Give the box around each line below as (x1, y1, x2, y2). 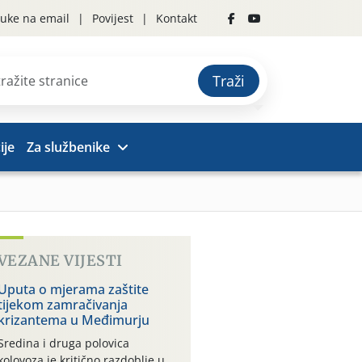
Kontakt (156, 11, 197, 26)
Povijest (92, 11, 133, 26)
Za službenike (27, 138, 111, 156)
